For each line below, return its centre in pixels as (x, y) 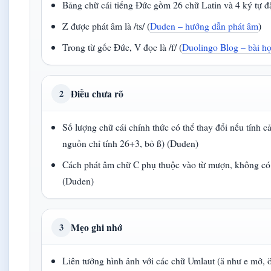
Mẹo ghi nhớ (96, 227)
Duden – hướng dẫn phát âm (204, 26)
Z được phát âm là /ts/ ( (106, 26)
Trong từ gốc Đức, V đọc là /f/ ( (122, 47)
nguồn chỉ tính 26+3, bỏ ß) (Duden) (131, 143)
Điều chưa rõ (97, 93)
